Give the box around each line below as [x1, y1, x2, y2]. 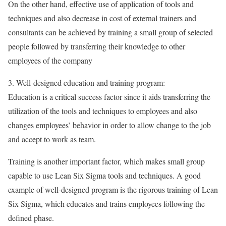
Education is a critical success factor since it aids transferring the [8, 91, 210, 102]
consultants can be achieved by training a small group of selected [8, 27, 213, 37]
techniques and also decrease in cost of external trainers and [8, 13, 196, 23]
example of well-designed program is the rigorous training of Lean [8, 184, 218, 195]
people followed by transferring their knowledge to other [8, 41, 185, 51]
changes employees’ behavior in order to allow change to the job [8, 120, 211, 130]
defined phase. [8, 212, 54, 223]
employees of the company [8, 55, 92, 66]
